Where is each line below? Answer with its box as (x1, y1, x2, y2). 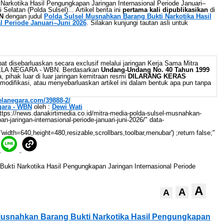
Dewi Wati (51, 103, 82, 110)
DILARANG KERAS (127, 72, 186, 80)
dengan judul (3, 12, 44, 20)
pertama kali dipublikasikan (122, 6, 208, 13)
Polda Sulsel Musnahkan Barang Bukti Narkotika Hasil (43, 12, 211, 20)
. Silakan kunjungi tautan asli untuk (86, 19, 188, 26)
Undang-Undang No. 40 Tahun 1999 (100, 66, 209, 73)
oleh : (31, 103, 52, 110)
